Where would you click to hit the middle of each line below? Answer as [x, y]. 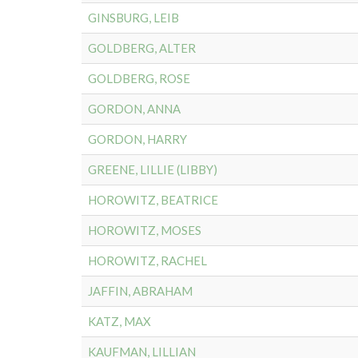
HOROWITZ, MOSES [145, 230]
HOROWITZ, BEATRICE [153, 200]
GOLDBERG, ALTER [142, 48]
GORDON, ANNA [134, 109]
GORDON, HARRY [137, 139]
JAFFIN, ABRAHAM [140, 291]
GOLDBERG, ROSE [139, 78]
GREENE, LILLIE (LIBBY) [153, 169]
